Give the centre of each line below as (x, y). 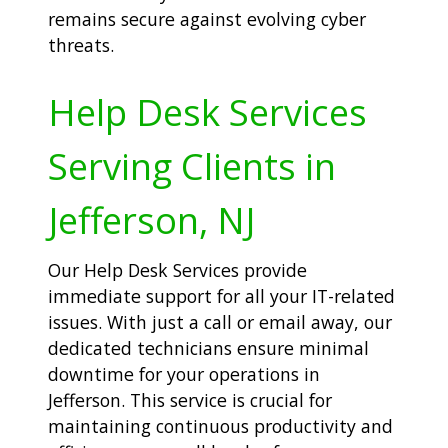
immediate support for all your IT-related (221, 295)
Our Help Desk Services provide (177, 269)
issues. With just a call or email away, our (220, 321)
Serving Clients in (192, 165)
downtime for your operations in (184, 373)
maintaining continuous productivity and (220, 425)
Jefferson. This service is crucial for (190, 399)
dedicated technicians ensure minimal (208, 347)
